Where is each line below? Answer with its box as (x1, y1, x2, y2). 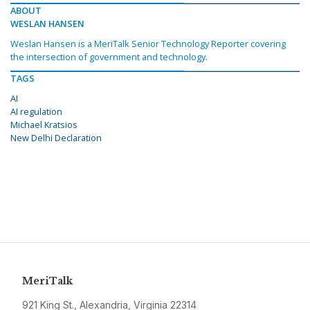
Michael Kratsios (10, 118, 77, 131)
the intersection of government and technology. (10, 51, 208, 64)
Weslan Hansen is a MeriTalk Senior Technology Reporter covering (10, 37, 286, 51)
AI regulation (10, 105, 62, 118)
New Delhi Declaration (10, 131, 102, 145)
